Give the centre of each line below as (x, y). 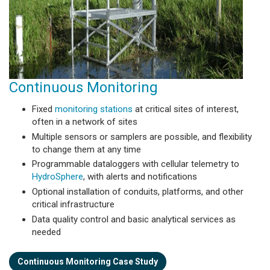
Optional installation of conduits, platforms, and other (137, 192)
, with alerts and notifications (140, 177)
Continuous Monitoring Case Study (88, 262)
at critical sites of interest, (185, 109)
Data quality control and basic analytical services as (133, 219)
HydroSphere (57, 177)
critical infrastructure (73, 205)
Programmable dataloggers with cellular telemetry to (135, 164)
